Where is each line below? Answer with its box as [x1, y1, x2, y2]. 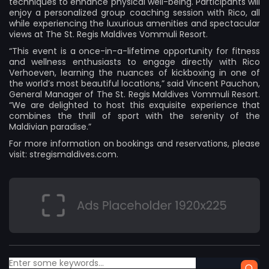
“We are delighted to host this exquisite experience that [9, 99, 260, 112]
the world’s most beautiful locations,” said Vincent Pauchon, [9, 77, 260, 90]
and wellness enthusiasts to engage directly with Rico [9, 56, 260, 68]
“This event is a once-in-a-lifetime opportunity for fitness [9, 45, 260, 58]
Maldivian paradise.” [9, 121, 91, 133]
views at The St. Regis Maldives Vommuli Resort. [9, 28, 208, 41]
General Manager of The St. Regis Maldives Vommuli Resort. [9, 88, 260, 101]
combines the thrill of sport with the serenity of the [9, 110, 260, 122]
